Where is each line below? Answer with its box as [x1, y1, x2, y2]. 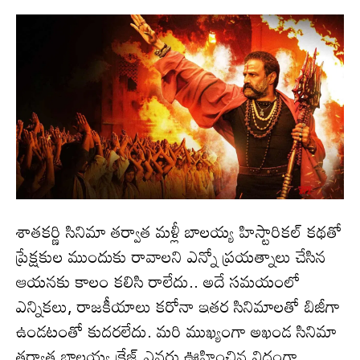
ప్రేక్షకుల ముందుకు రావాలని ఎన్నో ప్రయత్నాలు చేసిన [16, 239, 326, 273]
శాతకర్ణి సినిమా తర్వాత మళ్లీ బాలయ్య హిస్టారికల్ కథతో [16, 214, 342, 248]
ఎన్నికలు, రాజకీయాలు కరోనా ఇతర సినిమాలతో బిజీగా [16, 288, 340, 323]
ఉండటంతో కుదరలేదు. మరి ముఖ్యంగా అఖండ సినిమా [16, 313, 337, 348]
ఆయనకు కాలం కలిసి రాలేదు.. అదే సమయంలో [16, 264, 301, 298]
